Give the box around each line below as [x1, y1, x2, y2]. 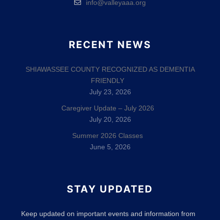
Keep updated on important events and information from [21, 210, 195, 218]
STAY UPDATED [67, 183, 153, 195]
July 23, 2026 [89, 88, 131, 96]
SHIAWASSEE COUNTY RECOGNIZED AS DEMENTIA [25, 65, 195, 73]
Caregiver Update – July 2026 [61, 104, 154, 112]
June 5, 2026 [89, 143, 131, 151]
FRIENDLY [91, 77, 124, 84]
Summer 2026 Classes [72, 132, 143, 139]
